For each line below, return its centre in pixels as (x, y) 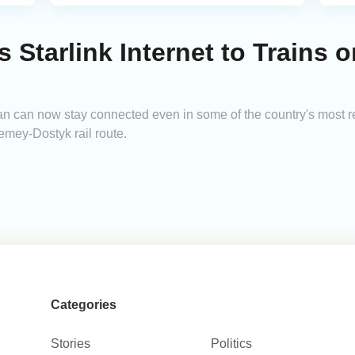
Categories (83, 305)
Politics (232, 344)
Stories (70, 344)
